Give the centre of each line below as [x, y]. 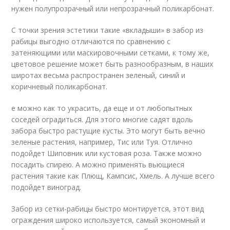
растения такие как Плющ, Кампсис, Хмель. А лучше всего [113, 176]
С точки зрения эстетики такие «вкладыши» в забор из [108, 30]
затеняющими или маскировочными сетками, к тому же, [111, 53]
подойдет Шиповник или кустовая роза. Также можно [107, 154]
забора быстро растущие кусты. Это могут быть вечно [109, 131]
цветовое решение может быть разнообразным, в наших [112, 64]
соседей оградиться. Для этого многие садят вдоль [102, 120]
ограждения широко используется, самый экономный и [109, 220]
